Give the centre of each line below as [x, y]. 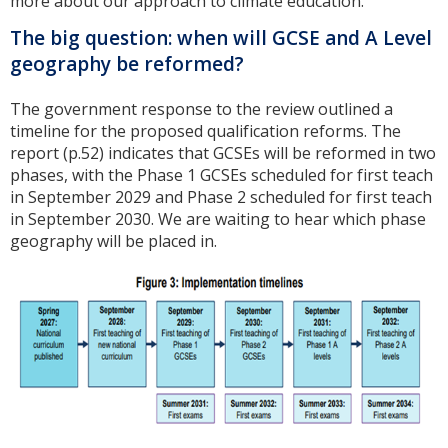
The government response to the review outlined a [201, 109]
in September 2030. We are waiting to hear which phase [218, 219]
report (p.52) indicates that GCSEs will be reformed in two [223, 153]
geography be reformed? [127, 63]
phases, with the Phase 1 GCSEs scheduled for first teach [221, 175]
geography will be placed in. [115, 241]
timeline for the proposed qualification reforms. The [205, 131]
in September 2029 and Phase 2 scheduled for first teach [221, 197]
